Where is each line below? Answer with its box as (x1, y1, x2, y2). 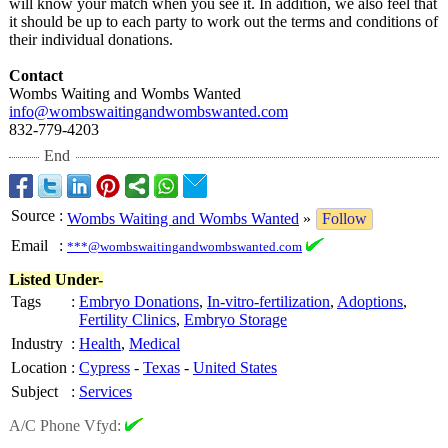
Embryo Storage (184, 311, 287, 328)
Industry (11, 335, 63, 352)
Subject (11, 383, 58, 400)
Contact (9, 67, 63, 84)
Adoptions (337, 293, 403, 310)
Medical (129, 335, 180, 352)
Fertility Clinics (79, 311, 176, 328)
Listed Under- (9, 271, 103, 288)
